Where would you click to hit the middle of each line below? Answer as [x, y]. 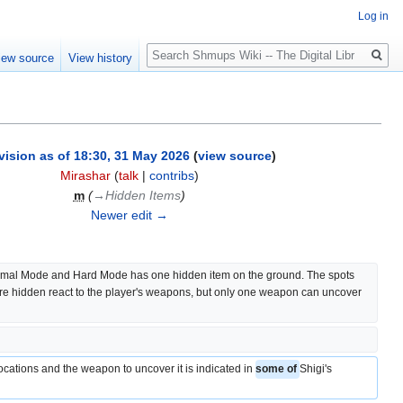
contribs [171, 176]
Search [176, 45]
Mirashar [85, 176]
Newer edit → [129, 215]
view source [235, 156]
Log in [373, 17]
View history [101, 58]
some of [278, 369]
